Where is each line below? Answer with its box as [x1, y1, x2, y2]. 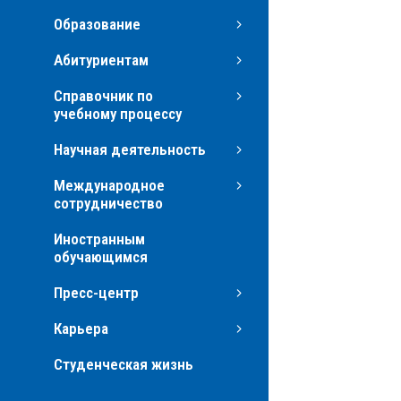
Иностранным [54, 229, 145, 248]
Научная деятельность [54, 140, 206, 158]
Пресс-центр [54, 283, 139, 302]
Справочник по [54, 86, 153, 105]
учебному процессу [54, 104, 182, 123]
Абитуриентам [54, 50, 149, 69]
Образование [54, 14, 141, 33]
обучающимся [54, 247, 148, 266]
